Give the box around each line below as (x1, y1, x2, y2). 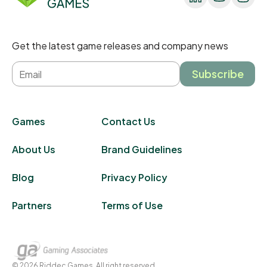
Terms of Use (101, 199, 163, 212)
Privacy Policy (101, 171, 167, 184)
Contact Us (101, 115, 156, 128)
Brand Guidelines (101, 143, 182, 156)
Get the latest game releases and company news (12, 39, 228, 52)
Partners (12, 199, 52, 212)
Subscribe (191, 67, 244, 80)
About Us (12, 143, 55, 156)
